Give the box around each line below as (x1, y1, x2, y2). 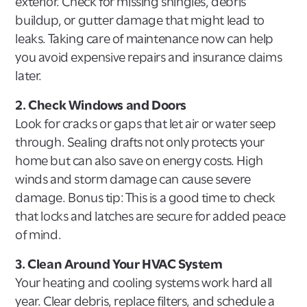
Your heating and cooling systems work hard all (15, 274, 273, 291)
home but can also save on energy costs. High (15, 152, 263, 169)
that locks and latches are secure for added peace (15, 208, 286, 224)
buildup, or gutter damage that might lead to (15, 12, 265, 28)
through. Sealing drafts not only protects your (15, 134, 265, 150)
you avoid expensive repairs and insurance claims (15, 49, 282, 65)
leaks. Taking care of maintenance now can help (15, 30, 274, 47)
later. (15, 67, 42, 84)
